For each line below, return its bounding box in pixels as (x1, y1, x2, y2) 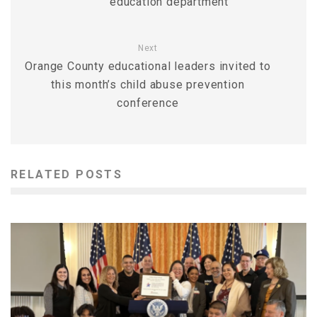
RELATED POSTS (11, 168, 123, 181)
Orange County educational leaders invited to (25, 59, 271, 73)
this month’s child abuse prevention (51, 78, 245, 91)
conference (117, 96, 179, 110)
